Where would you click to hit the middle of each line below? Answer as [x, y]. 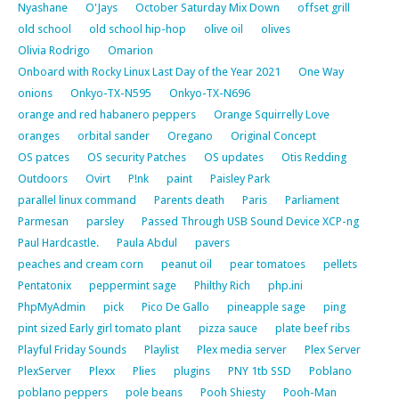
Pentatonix [45, 285]
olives [276, 28]
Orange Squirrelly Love [272, 114]
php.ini [285, 285]
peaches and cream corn [81, 264]
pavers [212, 242]
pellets [340, 264]
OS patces [44, 157]
